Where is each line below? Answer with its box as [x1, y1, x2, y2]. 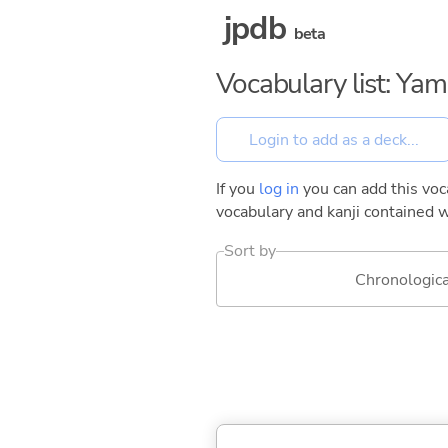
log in [259, 178, 299, 201]
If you [216, 178, 259, 201]
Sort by [224, 240, 277, 263]
